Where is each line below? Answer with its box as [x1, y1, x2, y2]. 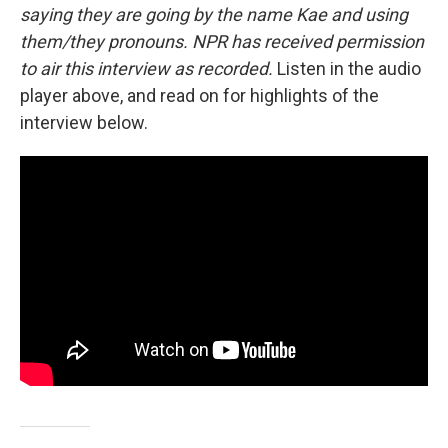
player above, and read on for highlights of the [20, 85, 379, 106]
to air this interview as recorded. [20, 58, 277, 79]
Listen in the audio [277, 58, 421, 79]
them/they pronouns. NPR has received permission [20, 31, 424, 52]
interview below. [20, 112, 148, 133]
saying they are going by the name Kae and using [20, 4, 408, 25]
